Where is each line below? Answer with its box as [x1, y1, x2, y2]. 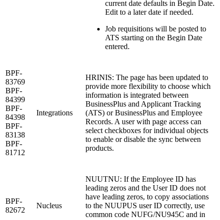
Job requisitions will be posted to [105, 24, 206, 33]
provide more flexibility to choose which [85, 82, 211, 90]
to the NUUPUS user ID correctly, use [85, 201, 205, 210]
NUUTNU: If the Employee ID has [85, 174, 196, 183]
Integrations [36, 108, 73, 117]
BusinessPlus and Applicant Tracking [85, 99, 201, 108]
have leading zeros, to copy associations [85, 192, 209, 201]
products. [85, 143, 114, 152]
